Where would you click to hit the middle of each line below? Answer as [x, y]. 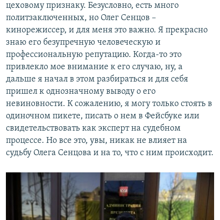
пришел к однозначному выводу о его [81, 92]
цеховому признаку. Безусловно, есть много [92, 6]
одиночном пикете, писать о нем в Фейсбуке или [103, 116]
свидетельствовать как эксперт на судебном [93, 129]
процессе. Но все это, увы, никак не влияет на [96, 141]
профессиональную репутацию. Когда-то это [94, 55]
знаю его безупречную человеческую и [83, 43]
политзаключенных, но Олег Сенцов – [81, 18]
